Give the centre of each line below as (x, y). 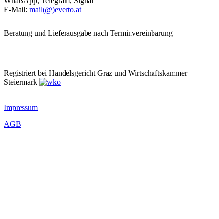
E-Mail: (17, 10)
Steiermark (22, 82)
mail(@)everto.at (55, 10)
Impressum (21, 108)
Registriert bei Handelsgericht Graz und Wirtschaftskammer (96, 73)
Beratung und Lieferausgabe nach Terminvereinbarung (88, 33)
